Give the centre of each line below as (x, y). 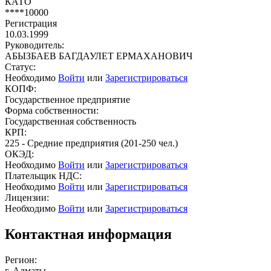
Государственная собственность (70, 121)
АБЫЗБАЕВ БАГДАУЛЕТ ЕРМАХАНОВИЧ (99, 56)
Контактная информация (88, 234)
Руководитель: (34, 45)
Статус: (20, 67)
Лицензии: (27, 197)
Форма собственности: (52, 110)
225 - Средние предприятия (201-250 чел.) (91, 143)
